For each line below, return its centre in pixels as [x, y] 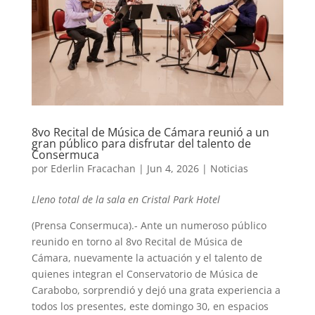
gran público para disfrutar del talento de [141, 143]
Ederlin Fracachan [93, 168]
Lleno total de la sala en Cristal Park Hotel [126, 199]
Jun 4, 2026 [173, 168]
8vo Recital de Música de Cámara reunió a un [150, 132]
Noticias [229, 168]
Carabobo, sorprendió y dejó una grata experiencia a [156, 290]
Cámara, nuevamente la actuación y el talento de [147, 257]
